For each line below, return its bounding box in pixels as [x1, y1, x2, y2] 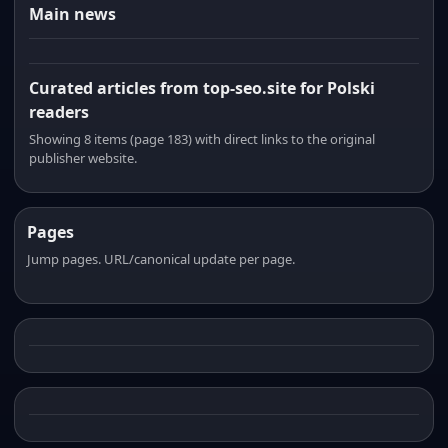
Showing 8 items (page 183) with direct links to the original [29, 130, 375, 148]
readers [29, 101, 89, 123]
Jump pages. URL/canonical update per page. [27, 250, 295, 268]
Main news [29, 3, 116, 25]
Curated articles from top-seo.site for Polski [29, 77, 375, 99]
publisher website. [29, 149, 137, 167]
